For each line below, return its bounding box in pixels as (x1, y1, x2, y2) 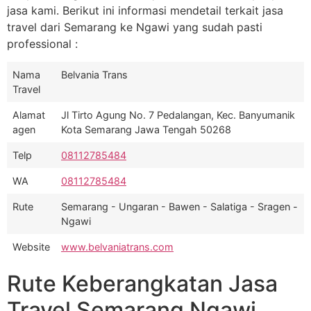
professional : (7, 36, 78, 51)
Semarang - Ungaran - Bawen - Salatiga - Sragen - (61, 201, 298, 213)
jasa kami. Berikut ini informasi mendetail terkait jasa (7, 3, 283, 17)
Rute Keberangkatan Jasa (7, 270, 278, 298)
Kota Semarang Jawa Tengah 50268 (61, 124, 231, 136)
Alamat (12, 109, 45, 121)
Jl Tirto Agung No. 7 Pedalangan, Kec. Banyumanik (61, 109, 295, 121)
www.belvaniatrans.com (61, 241, 174, 253)
